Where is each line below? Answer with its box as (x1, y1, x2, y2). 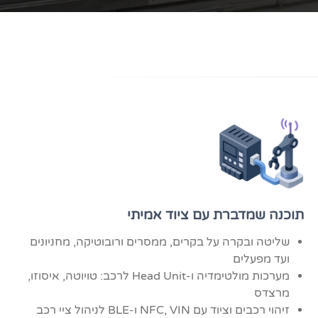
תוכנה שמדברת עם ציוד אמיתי (126, 207, 304, 223)
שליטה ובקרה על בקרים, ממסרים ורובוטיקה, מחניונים (29, 235, 290, 249)
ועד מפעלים (232, 252, 290, 266)
